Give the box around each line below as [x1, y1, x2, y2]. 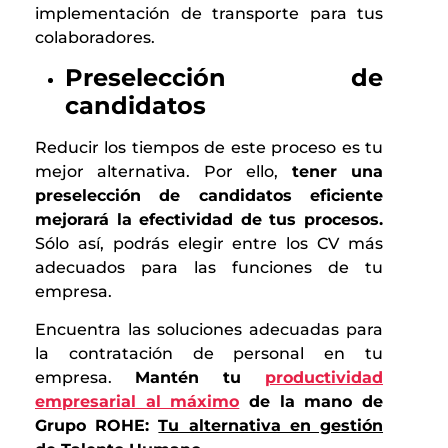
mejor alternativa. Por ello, [35, 162, 292, 182]
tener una [291, 162, 384, 182]
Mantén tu [135, 368, 265, 388]
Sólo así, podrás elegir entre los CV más [35, 234, 383, 254]
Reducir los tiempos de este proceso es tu [35, 138, 383, 158]
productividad [265, 368, 383, 388]
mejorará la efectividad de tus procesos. [35, 210, 383, 230]
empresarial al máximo [35, 392, 240, 412]
